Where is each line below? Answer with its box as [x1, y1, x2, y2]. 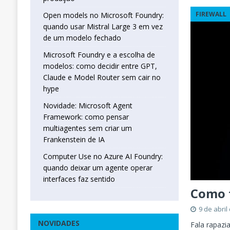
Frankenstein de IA [43, 135, 105, 145]
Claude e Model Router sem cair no [43, 72, 161, 83]
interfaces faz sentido [43, 174, 115, 184]
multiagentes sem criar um [43, 123, 132, 133]
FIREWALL [196, 9, 227, 18]
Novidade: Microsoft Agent [43, 101, 132, 111]
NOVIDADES [37, 218, 80, 228]
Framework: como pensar [43, 112, 129, 122]
